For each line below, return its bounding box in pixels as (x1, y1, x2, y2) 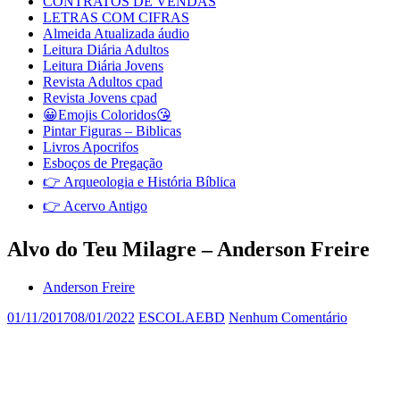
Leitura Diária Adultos (43, 42, 169, 57)
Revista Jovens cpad (43, 90, 157, 105)
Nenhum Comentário (229, 309, 347, 325)
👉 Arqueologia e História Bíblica (43, 174, 236, 189)
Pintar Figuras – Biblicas (43, 123, 181, 138)
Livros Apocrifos (43, 139, 138, 154)
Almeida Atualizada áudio (43, 26, 189, 41)
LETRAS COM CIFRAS (43, 10, 189, 25)
